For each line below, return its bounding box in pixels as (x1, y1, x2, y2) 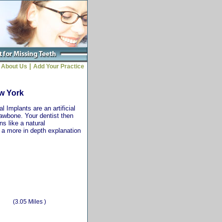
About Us (1, 63, 27, 70)
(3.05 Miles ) (13, 198, 46, 205)
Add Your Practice (33, 63, 87, 70)
